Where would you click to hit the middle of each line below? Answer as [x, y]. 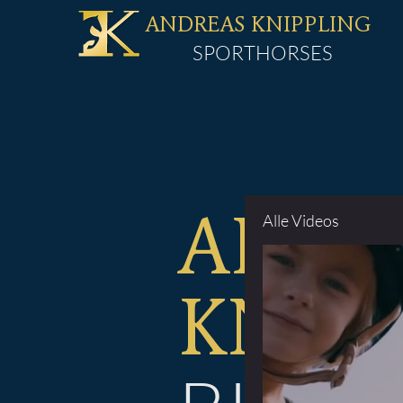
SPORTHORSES [263, 53]
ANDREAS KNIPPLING [258, 27]
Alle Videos [301, 220]
